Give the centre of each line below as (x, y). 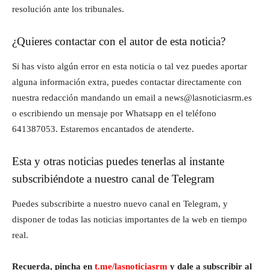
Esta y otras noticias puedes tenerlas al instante (118, 161)
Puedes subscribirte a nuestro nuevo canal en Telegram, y (120, 204)
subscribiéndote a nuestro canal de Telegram (113, 179)
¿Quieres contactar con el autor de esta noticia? (119, 41)
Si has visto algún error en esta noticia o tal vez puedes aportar (130, 66)
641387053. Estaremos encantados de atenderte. (103, 129)
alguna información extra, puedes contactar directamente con (127, 82)
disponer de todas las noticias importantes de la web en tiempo (130, 219)
